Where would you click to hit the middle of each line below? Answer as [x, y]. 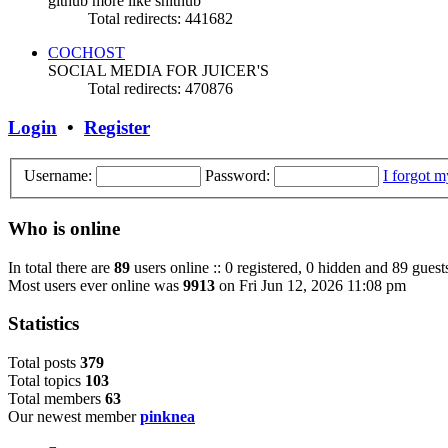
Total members [56, 399]
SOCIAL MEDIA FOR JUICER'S [158, 71]
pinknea [167, 417]
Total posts [44, 363]
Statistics [43, 324]
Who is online [64, 229]
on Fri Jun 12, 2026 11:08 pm [310, 285]
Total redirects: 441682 [160, 19]
